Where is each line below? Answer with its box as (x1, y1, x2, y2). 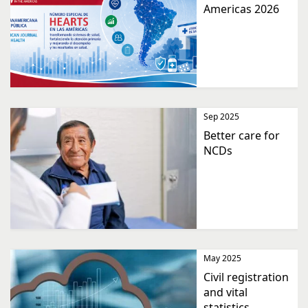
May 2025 (203, 252, 241, 265)
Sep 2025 (203, 111, 239, 123)
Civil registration (203, 269, 289, 285)
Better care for (203, 128, 280, 144)
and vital (203, 285, 247, 300)
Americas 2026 (203, 1, 279, 17)
